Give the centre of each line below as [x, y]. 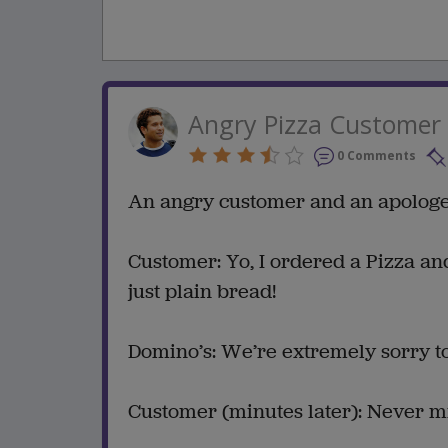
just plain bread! [202, 291]
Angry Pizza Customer [314, 124]
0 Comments [376, 156]
